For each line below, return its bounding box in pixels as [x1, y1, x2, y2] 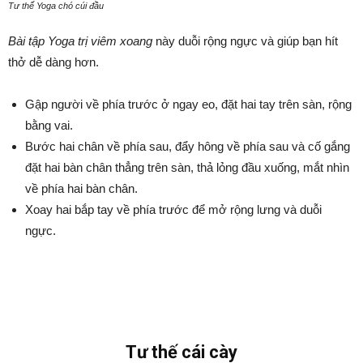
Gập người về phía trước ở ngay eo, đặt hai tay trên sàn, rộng [25, 97, 352, 111]
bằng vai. [25, 118, 73, 132]
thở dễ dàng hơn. [8, 55, 99, 69]
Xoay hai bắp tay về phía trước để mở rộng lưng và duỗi [25, 203, 322, 216]
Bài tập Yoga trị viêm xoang [8, 34, 152, 48]
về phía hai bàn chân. [25, 181, 138, 195]
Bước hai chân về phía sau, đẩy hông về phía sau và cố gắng [25, 139, 350, 153]
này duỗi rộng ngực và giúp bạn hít [152, 34, 338, 48]
